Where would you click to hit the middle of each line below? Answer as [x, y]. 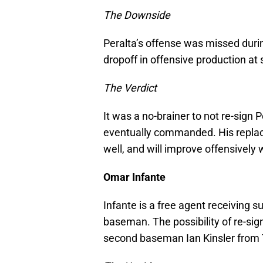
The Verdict [130, 88]
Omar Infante [134, 177]
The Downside [137, 15]
